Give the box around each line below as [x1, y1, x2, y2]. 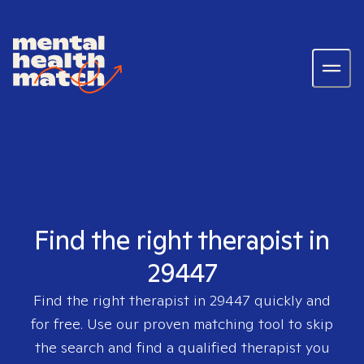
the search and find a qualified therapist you [34, 338, 330, 357]
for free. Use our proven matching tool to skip [31, 314, 333, 333]
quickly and [250, 291, 331, 310]
